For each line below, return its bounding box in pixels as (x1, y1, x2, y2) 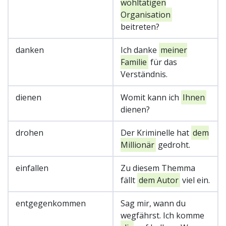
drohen (16, 127, 43, 138)
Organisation (121, 9, 171, 20)
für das (148, 56, 177, 68)
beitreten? (121, 21, 159, 32)
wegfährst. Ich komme (121, 209, 204, 221)
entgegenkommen (16, 197, 86, 209)
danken (16, 44, 44, 55)
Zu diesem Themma (121, 162, 195, 174)
